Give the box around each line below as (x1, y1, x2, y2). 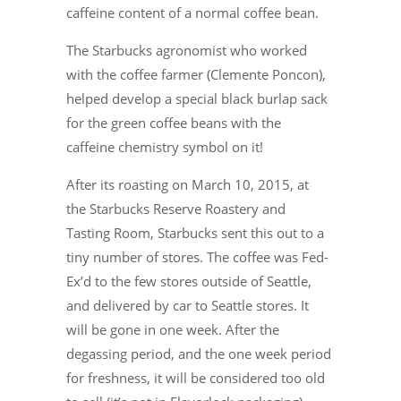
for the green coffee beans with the (66, 114, 281, 132)
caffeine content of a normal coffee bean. (66, 4, 319, 22)
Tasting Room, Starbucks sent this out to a (66, 224, 324, 243)
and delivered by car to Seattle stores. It (66, 296, 309, 315)
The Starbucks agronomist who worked (66, 41, 307, 60)
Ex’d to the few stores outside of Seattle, (66, 272, 311, 291)
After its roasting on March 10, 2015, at (66, 175, 309, 194)
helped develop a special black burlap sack (66, 90, 328, 108)
